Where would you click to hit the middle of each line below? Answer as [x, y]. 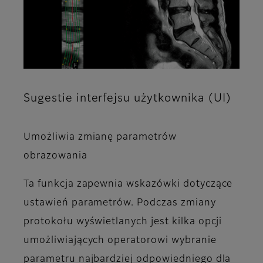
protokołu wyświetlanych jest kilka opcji [123, 222]
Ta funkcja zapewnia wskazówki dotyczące [128, 184]
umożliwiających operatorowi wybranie [120, 241]
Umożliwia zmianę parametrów [100, 137]
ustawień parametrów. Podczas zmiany [120, 203]
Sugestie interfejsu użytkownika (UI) [127, 98]
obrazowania [55, 156]
